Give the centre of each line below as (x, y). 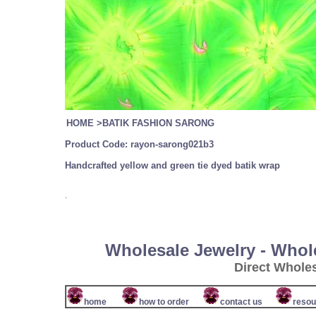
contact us (242, 302)
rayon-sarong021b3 (171, 144)
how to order (164, 302)
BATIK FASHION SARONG (158, 123)
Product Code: (96, 144)
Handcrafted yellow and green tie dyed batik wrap (172, 165)
